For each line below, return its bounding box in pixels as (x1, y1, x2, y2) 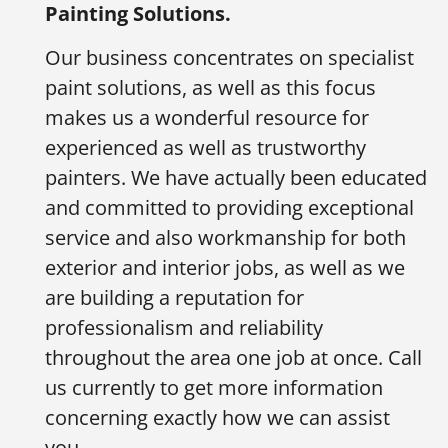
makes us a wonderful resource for (45, 104, 369, 132)
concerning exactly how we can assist (45, 404, 390, 432)
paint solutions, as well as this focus (45, 74, 376, 102)
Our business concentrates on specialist (45, 44, 414, 72)
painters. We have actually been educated (45, 164, 427, 192)
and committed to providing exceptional (45, 194, 414, 222)
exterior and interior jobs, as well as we (45, 254, 405, 282)
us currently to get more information (45, 374, 383, 402)
